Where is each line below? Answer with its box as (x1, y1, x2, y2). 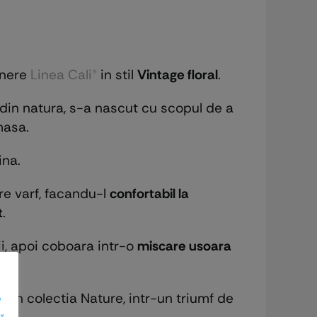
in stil (96, 65, 137, 83)
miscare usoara (137, 236, 231, 255)
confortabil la (109, 184, 189, 202)
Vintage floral (137, 65, 218, 83)
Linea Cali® (30, 65, 97, 83)
